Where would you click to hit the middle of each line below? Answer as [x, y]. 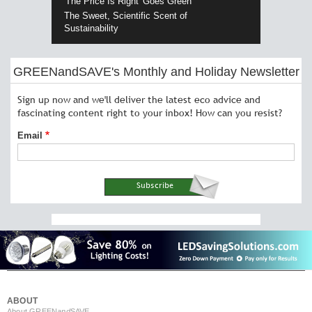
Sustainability [91, 29]
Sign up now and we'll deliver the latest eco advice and [139, 100]
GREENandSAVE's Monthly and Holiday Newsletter [156, 72]
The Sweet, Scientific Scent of [125, 16]
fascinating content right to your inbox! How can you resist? [150, 113]
